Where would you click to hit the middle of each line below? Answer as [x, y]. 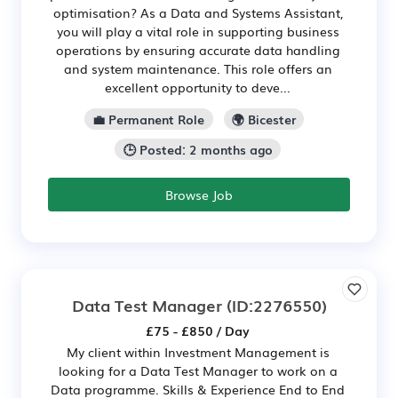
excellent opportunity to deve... [198, 88]
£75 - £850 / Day [198, 330]
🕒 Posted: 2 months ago [198, 149]
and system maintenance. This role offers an [198, 69]
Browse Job [199, 194]
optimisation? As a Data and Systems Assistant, [198, 13]
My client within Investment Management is [198, 351]
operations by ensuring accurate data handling [198, 50]
